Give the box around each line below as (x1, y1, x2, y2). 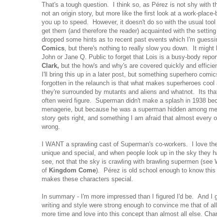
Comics (42, 45, 64, 52)
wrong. (42, 123, 62, 131)
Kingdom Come (49, 167, 96, 174)
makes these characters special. (42, 175, 135, 183)
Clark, (42, 62, 61, 70)
